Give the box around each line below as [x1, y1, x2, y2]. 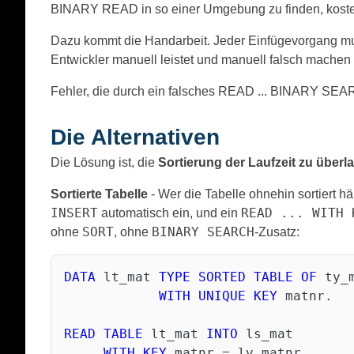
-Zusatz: [254, 224, 299, 239]
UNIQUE [198, 288, 246, 303]
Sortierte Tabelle [51, 186, 148, 201]
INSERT [51, 205, 98, 220]
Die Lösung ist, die [51, 155, 158, 169]
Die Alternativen [51, 124, 220, 149]
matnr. [277, 288, 333, 303]
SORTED [198, 269, 246, 284]
